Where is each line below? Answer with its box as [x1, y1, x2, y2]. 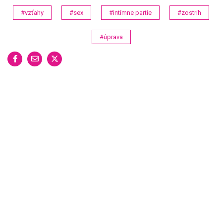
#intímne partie [109, 8, 152, 16]
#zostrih [177, 8, 201, 16]
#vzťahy [21, 8, 44, 16]
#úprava [99, 33, 123, 41]
